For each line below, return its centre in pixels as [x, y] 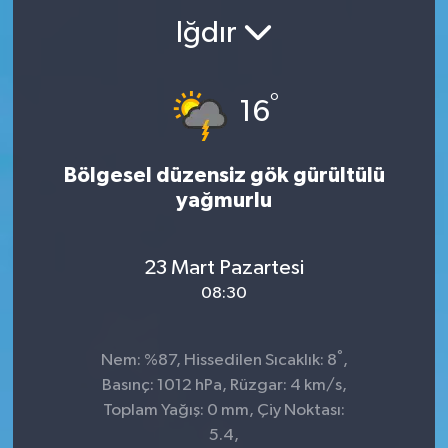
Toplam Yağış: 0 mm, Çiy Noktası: [224, 410]
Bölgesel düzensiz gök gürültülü [224, 175]
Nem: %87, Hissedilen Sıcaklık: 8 [218, 360]
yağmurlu [224, 200]
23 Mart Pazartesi [224, 267]
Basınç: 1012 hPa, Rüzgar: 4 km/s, [224, 385]
